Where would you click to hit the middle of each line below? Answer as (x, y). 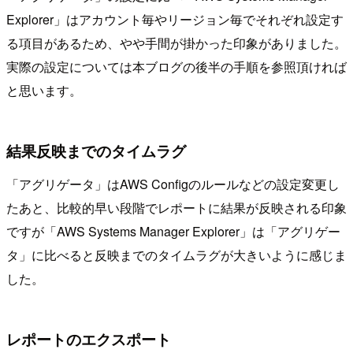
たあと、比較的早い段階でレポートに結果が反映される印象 (176, 208)
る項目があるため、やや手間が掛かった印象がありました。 (176, 43)
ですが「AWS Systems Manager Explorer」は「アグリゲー (173, 232)
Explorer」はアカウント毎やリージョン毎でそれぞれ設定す (175, 20)
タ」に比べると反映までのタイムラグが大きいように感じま (176, 255)
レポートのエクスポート (89, 339)
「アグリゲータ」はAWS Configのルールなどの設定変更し (173, 184)
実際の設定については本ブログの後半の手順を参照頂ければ (176, 67)
